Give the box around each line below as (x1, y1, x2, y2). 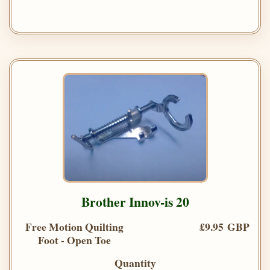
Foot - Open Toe (37, 231, 111, 248)
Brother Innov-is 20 (81, 192, 189, 211)
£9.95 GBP (199, 218, 250, 234)
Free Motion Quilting (25, 218, 124, 234)
